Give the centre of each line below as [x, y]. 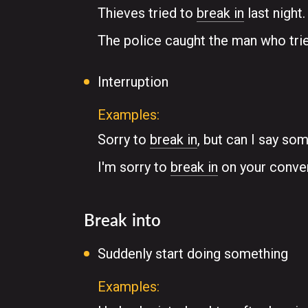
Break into [122, 220]
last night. [275, 13]
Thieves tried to [147, 13]
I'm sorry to [134, 167]
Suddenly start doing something [193, 254]
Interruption [133, 82]
